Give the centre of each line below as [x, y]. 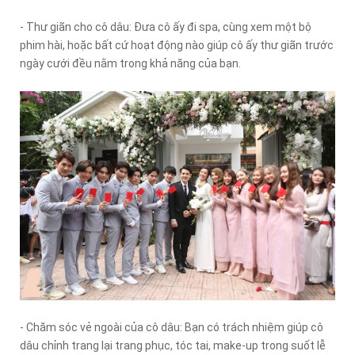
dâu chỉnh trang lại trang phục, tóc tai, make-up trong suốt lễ [173, 345]
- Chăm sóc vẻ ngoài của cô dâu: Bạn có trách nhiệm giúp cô [172, 327]
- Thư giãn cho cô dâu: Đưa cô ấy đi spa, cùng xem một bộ [166, 27]
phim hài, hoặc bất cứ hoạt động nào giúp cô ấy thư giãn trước [177, 45]
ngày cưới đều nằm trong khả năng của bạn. [130, 63]
